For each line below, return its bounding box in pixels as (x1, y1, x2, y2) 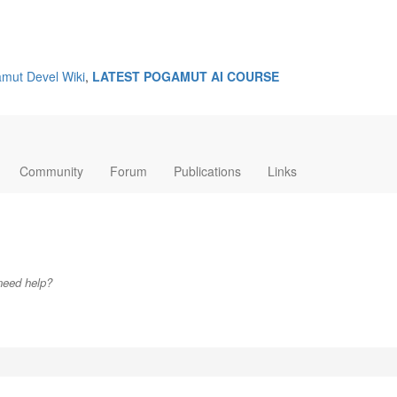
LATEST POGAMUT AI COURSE (92, 67, 279, 85)
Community (19, 161, 83, 180)
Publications (174, 161, 241, 180)
